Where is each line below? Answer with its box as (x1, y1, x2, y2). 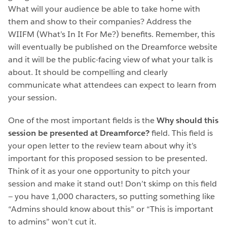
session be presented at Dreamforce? (8, 127, 149, 138)
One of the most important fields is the (8, 115, 157, 126)
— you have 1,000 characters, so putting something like (8, 191, 215, 202)
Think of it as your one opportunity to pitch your (8, 165, 190, 176)
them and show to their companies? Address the (8, 16, 192, 27)
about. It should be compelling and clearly (8, 66, 168, 78)
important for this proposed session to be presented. (8, 153, 207, 164)
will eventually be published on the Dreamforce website (8, 41, 217, 52)
